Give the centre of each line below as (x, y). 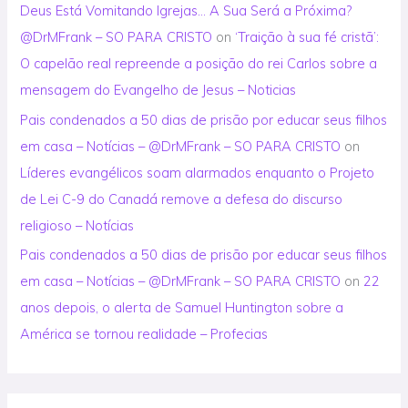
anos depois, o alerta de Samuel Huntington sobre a (182, 308)
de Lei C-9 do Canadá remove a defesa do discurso (182, 199)
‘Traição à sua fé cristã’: (307, 37)
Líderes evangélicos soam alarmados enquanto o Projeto (198, 172)
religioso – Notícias (77, 225)
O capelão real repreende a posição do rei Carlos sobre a (199, 64)
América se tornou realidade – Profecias (144, 334)
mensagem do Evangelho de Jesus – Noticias (158, 90)
